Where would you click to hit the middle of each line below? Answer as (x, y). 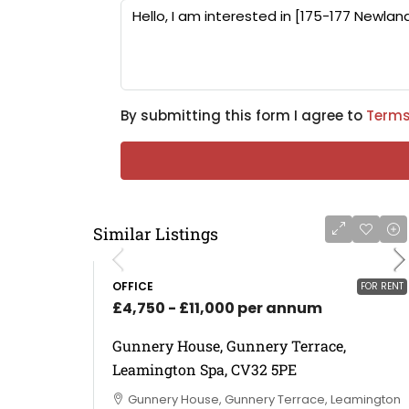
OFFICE (133, 286)
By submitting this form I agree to (243, 115)
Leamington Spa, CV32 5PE (204, 369)
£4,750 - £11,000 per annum (217, 308)
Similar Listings (156, 233)
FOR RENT (382, 286)
